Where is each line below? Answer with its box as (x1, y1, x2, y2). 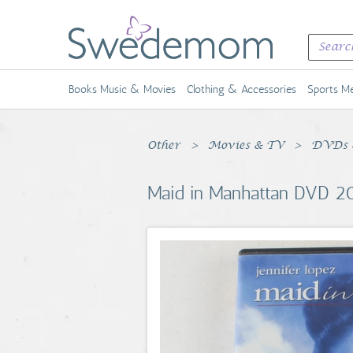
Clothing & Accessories (187, 83, 296, 96)
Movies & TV (208, 139, 284, 153)
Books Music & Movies (69, 83, 176, 96)
